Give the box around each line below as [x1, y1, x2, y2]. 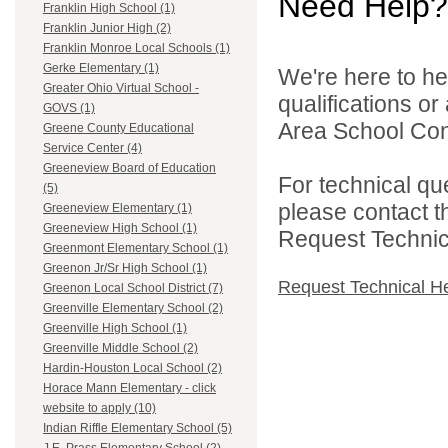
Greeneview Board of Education [43, 161, 216, 176]
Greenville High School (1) [43, 321, 187, 336]
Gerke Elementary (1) [43, 61, 159, 76]
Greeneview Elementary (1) [43, 201, 192, 216]
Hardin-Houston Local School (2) [43, 361, 222, 376]
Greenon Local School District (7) [43, 281, 223, 296]
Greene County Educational [43, 121, 194, 136]
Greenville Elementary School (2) [43, 301, 223, 316]
